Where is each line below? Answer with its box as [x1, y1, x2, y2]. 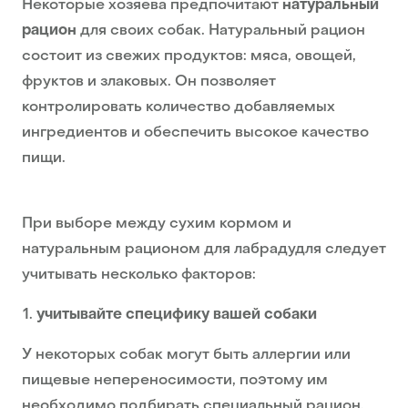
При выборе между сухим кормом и [22, 217, 291, 232]
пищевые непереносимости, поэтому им [22, 373, 328, 389]
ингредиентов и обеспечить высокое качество [22, 126, 369, 141]
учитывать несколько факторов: [22, 268, 256, 283]
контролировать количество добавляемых [22, 100, 335, 116]
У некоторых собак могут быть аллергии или [22, 348, 351, 363]
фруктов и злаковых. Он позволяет [22, 75, 276, 90]
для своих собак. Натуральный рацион [76, 24, 365, 39]
